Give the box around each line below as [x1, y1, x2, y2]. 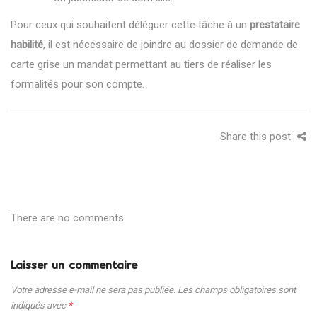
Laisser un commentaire [11, 256, 137, 273]
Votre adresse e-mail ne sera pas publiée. [11, 284, 175, 295]
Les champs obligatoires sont [178, 284, 296, 295]
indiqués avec [11, 299, 68, 311]
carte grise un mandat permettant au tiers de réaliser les [11, 57, 272, 71]
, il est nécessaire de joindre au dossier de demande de [43, 38, 298, 51]
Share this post [220, 129, 294, 143]
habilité [11, 38, 43, 51]
